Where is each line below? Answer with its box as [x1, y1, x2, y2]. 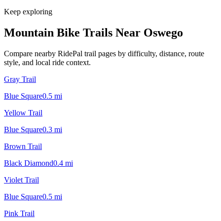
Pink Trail [4, 209, 35, 218]
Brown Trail [4, 142, 42, 150]
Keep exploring [4, 7, 52, 16]
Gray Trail [4, 74, 36, 83]
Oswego [144, 26, 183, 39]
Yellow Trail [4, 108, 42, 117]
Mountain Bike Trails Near [4, 26, 144, 39]
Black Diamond [4, 158, 53, 167]
